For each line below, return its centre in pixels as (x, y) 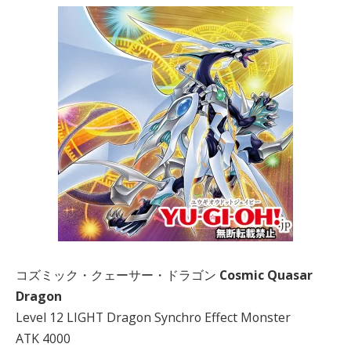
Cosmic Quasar (266, 275)
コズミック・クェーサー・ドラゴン (118, 275)
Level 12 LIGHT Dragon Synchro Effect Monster (153, 318)
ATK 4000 (43, 339)
